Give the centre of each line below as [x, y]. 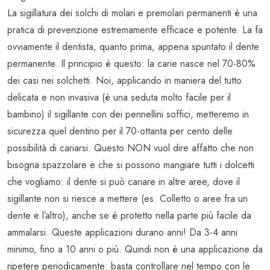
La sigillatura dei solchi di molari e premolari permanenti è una [132, 13]
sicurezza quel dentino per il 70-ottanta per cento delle [120, 131]
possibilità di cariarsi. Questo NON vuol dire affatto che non [130, 148]
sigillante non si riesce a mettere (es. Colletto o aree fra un [127, 199]
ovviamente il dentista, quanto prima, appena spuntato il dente [133, 47]
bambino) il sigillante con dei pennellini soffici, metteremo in [128, 115]
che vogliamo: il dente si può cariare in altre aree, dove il [124, 182]
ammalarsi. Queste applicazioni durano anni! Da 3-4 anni [122, 233]
